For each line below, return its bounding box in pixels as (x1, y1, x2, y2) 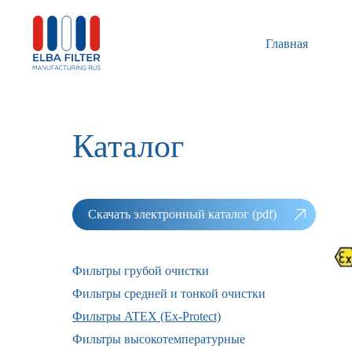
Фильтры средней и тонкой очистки (72, 287, 266, 300)
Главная (266, 36, 308, 50)
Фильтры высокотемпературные (72, 332, 245, 346)
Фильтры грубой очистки (72, 264, 209, 277)
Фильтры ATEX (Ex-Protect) (72, 310, 221, 323)
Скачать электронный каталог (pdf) (88, 207, 277, 221)
